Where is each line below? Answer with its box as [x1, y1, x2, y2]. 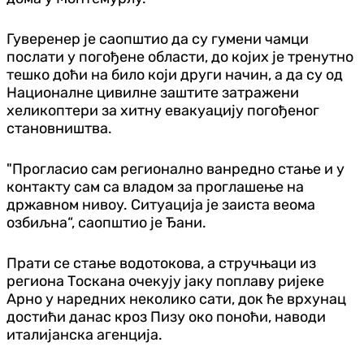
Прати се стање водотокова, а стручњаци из [6, 253, 316, 272]
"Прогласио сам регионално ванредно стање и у [6, 159, 344, 178]
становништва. [6, 119, 112, 137]
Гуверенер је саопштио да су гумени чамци [6, 29, 309, 48]
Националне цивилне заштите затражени [6, 83, 299, 102]
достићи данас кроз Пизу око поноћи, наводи [6, 307, 326, 326]
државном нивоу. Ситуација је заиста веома [6, 195, 315, 214]
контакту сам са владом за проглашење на [6, 177, 304, 196]
